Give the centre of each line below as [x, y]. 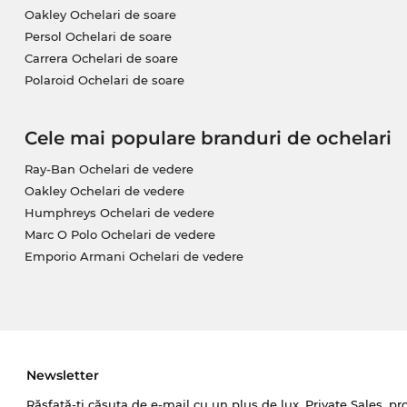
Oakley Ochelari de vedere [104, 191]
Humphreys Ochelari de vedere [119, 213]
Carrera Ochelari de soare [101, 59]
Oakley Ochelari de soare [100, 15]
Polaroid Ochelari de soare [104, 80]
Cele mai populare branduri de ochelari [208, 139]
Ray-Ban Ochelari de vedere [109, 169]
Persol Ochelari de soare [98, 37]
